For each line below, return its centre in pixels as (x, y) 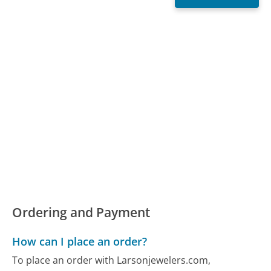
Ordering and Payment (81, 213)
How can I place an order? (80, 241)
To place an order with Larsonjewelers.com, (112, 260)
